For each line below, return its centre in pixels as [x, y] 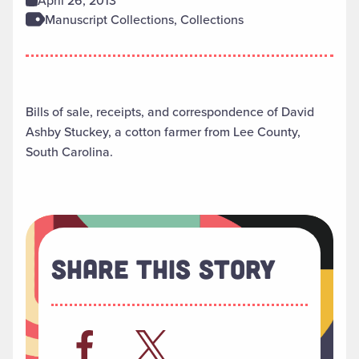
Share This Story [163, 269]
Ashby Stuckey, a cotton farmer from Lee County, [163, 132]
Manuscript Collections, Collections [144, 20]
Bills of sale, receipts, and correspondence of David [170, 112]
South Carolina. [69, 152]
